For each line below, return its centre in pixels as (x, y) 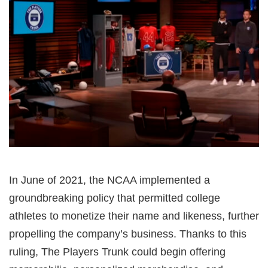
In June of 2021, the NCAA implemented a (109, 180)
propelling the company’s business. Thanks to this (128, 234)
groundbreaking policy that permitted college (115, 198)
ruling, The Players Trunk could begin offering (117, 252)
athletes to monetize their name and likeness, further (134, 216)
